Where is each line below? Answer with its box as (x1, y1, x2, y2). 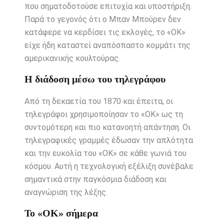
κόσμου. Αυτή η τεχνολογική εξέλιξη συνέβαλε (24, 161, 193, 171)
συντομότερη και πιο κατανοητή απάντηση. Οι (24, 122, 190, 132)
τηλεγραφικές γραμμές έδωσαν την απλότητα (24, 135, 193, 145)
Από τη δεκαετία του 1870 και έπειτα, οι (24, 96, 173, 106)
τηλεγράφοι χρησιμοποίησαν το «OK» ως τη (24, 109, 183, 119)
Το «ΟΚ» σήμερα (24, 207, 98, 219)
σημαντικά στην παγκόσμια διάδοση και (24, 174, 166, 184)
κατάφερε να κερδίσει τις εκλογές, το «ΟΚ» (24, 27, 185, 37)
